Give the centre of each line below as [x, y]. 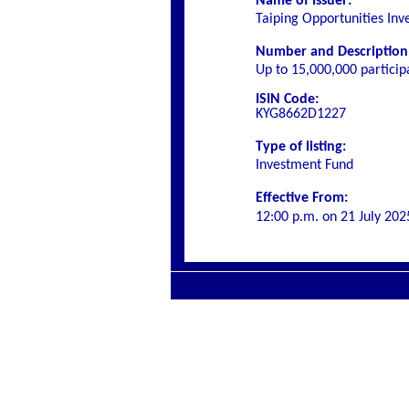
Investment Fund [304, 165]
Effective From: [302, 198]
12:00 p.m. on [298, 217]
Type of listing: [301, 147]
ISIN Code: [287, 100]
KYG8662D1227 [301, 114]
